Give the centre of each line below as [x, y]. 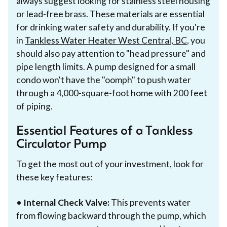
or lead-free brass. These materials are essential [110, 14]
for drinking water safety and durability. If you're [111, 27]
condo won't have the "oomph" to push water [104, 80]
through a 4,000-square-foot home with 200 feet [112, 93]
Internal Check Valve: [66, 202]
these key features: [54, 177]
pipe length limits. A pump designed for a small [106, 66]
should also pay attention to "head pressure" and [111, 53]
